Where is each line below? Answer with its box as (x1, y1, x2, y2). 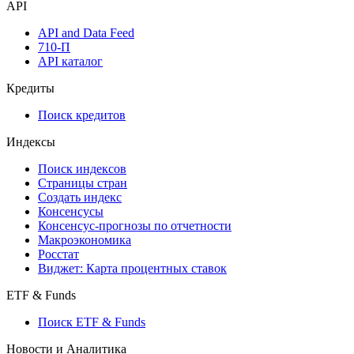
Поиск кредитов (38, 107, 126, 122)
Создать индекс (38, 190, 122, 204)
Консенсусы (38, 204, 104, 218)
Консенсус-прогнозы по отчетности (38, 218, 232, 232)
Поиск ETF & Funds (38, 314, 145, 329)
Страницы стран (38, 175, 127, 190)
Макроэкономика (38, 232, 131, 247)
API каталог (38, 54, 103, 68)
